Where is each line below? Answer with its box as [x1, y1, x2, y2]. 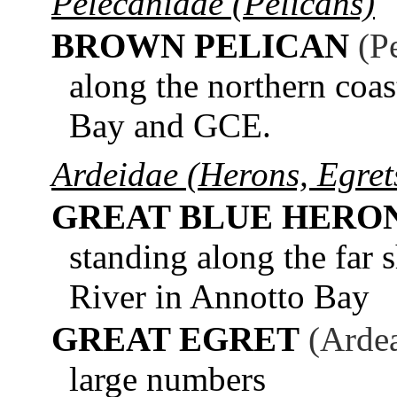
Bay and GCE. [69, 105, 271, 144]
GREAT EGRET [51, 319, 300, 358]
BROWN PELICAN [51, 26, 349, 65]
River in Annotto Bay [69, 276, 370, 315]
